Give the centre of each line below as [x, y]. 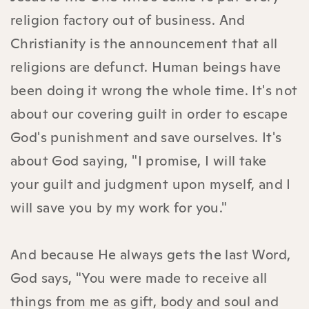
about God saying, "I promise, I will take [139, 160]
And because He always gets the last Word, [151, 254]
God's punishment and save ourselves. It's [146, 137]
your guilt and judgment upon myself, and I [151, 184]
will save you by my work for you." [119, 207]
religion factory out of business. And [128, 20]
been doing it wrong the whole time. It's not [154, 90]
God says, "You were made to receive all [139, 278]
